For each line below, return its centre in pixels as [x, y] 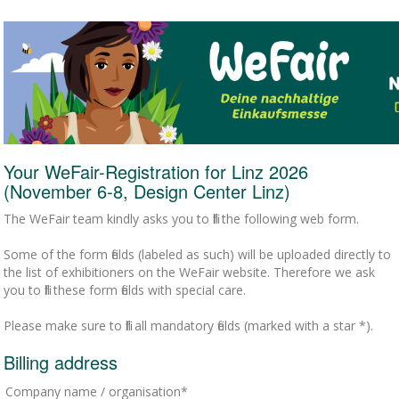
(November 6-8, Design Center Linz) [147, 191]
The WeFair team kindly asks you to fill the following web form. [182, 219]
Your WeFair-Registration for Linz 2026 [156, 172]
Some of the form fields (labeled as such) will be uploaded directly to [198, 255]
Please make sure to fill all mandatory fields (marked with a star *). [189, 326]
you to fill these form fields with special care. [125, 290]
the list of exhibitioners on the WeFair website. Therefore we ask [190, 273]
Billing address [61, 362]
